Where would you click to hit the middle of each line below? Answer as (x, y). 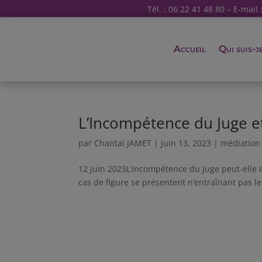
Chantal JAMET (123, 143)
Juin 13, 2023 (186, 143)
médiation (241, 143)
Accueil (190, 49)
